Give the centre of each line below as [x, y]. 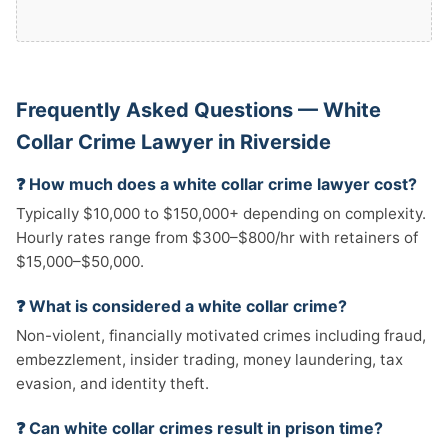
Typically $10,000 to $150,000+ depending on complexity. [221, 213]
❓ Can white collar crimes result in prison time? [199, 428]
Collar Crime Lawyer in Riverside [173, 142]
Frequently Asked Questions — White [198, 110]
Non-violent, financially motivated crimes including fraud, [221, 335]
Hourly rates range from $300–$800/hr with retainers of [217, 237]
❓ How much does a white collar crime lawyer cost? [216, 184]
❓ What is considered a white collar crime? [181, 306]
